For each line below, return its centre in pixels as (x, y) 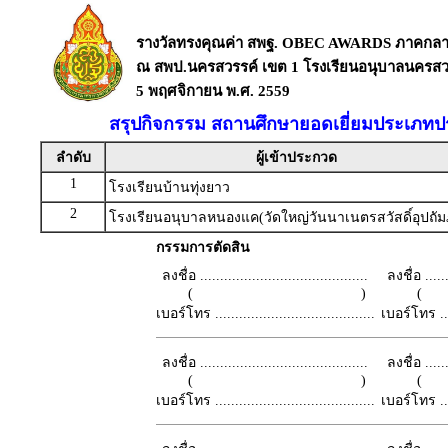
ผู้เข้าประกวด (296, 157)
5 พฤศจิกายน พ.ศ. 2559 (213, 91)
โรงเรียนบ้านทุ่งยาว (169, 187)
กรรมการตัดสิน (202, 247)
